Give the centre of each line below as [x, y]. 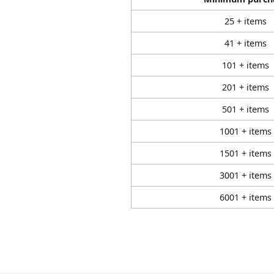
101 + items [246, 65]
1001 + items [246, 131]
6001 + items [246, 197]
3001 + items [246, 175]
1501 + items [246, 153]
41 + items [246, 43]
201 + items [246, 87]
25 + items [246, 21]
